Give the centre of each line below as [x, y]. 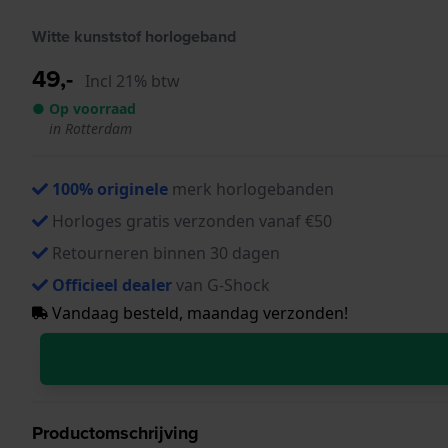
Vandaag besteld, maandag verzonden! [198, 312]
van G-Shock [221, 284]
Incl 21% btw [132, 80]
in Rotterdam [90, 128]
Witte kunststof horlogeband [134, 36]
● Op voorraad [84, 108]
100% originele [110, 188]
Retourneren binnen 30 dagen [166, 252]
